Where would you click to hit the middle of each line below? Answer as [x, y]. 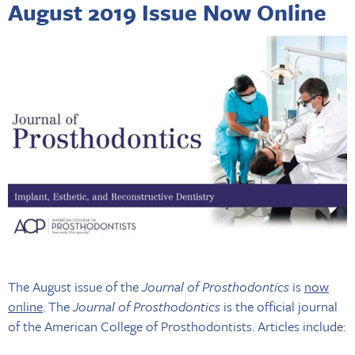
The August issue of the [75, 286]
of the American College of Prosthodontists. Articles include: [177, 326]
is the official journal [279, 306]
